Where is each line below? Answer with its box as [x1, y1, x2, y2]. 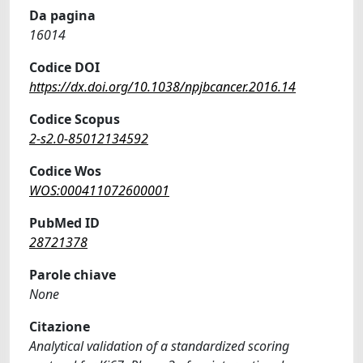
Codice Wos [29, 162, 101, 180]
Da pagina [29, 6, 96, 24]
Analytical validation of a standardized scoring [29, 337, 289, 355]
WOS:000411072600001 [29, 181, 169, 199]
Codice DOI [29, 58, 100, 76]
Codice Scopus [29, 110, 120, 128]
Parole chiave [29, 266, 116, 284]
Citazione [29, 318, 90, 335]
